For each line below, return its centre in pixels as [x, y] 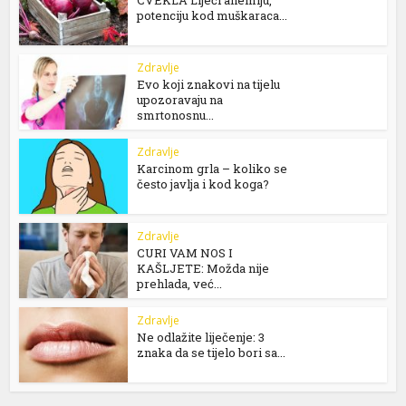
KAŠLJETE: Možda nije [203, 268]
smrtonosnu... [176, 115]
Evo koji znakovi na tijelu [209, 84]
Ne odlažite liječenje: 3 [201, 337]
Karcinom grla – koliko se [213, 168]
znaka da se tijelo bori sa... [212, 352]
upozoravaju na [180, 99]
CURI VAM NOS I [185, 252]
